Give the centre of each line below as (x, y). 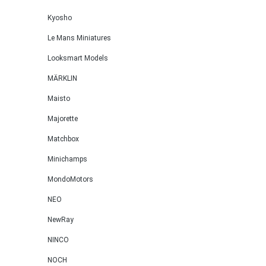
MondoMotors (70, 179)
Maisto (59, 99)
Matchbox (63, 139)
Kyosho (60, 18)
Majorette (63, 119)
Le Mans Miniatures (79, 38)
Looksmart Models (78, 58)
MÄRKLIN (62, 78)
